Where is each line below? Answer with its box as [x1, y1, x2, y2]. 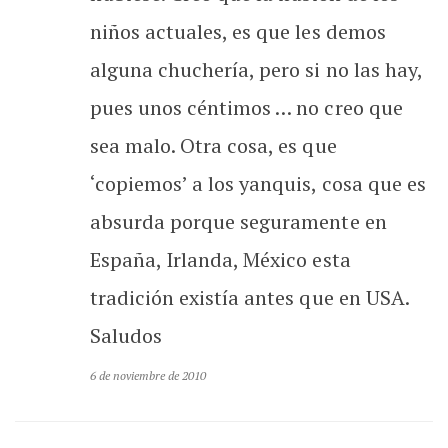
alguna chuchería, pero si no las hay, [90, 55, 422, 83]
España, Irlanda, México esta [90, 245, 351, 273]
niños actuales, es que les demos [90, 17, 386, 45]
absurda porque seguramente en [90, 207, 387, 235]
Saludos [90, 321, 163, 349]
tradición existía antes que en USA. [90, 283, 410, 311]
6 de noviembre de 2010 [90, 367, 207, 383]
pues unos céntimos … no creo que [90, 93, 403, 121]
